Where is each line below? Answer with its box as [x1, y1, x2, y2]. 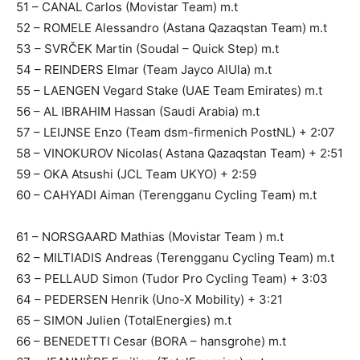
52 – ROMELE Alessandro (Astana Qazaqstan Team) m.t [16, 20, 327, 36]
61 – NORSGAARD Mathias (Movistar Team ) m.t [16, 229, 284, 245]
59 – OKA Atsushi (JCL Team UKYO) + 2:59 [16, 166, 256, 182]
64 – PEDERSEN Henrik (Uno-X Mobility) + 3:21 [16, 292, 283, 308]
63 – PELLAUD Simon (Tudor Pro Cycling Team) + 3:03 [16, 271, 328, 287]
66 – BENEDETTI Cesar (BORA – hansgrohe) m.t [16, 333, 286, 350]
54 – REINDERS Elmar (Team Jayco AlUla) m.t [16, 62, 272, 78]
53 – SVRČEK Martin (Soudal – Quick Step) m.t [16, 41, 279, 57]
